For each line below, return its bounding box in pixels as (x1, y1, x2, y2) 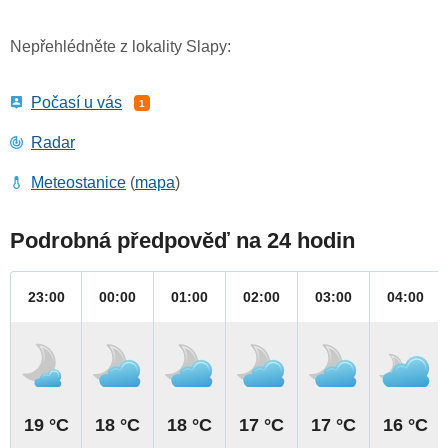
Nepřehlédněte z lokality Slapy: (10, 38, 231, 56)
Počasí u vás (31, 94, 122, 112)
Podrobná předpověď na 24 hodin (10, 228, 355, 254)
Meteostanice (31, 174, 126, 192)
